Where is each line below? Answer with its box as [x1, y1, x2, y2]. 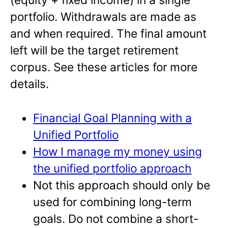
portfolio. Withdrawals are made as [10, 10, 196, 24]
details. [10, 77, 49, 91]
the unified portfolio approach [33, 161, 192, 176]
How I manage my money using [33, 145, 203, 159]
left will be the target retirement [10, 43, 179, 58]
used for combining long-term [33, 195, 192, 209]
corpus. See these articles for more [10, 60, 197, 74]
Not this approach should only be [33, 178, 211, 192]
